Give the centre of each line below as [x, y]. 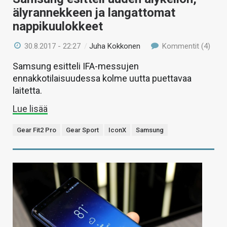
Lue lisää [30, 109]
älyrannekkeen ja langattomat [94, 13]
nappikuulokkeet [58, 27]
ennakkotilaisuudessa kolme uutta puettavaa [102, 79]
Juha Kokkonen [115, 46]
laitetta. [27, 91]
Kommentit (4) [185, 46]
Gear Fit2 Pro [36, 130]
